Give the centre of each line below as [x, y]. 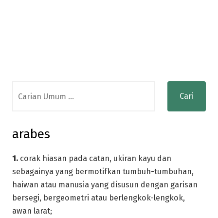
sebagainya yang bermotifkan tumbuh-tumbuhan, [103, 172]
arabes [31, 134]
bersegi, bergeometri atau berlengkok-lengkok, [99, 198]
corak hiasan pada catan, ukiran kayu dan [95, 158]
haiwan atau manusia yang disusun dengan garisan [105, 185]
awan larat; [32, 211]
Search [24, 87]
